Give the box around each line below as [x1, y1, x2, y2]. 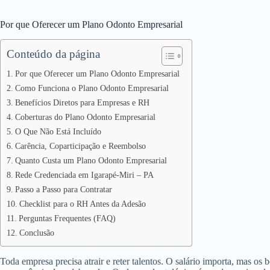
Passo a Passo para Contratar [14, 184, 112, 194]
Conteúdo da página [7, 47, 100, 60]
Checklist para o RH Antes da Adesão [19, 198, 146, 209]
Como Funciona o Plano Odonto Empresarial [14, 83, 169, 93]
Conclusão [19, 227, 54, 237]
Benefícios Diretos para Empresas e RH [14, 97, 149, 107]
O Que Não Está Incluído [14, 126, 101, 136]
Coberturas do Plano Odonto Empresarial [14, 111, 155, 122]
